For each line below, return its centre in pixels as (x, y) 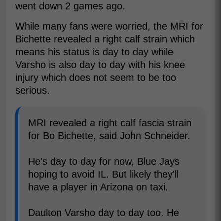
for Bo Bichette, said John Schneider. (109, 136)
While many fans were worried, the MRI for (109, 26)
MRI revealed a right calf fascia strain (110, 123)
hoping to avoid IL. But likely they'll (103, 174)
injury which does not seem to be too (96, 78)
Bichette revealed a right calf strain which (105, 39)
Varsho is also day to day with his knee (100, 65)
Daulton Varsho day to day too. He (104, 213)
